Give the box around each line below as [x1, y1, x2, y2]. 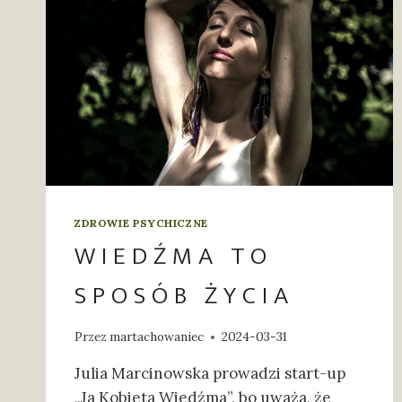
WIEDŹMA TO [74, 234, 273, 277]
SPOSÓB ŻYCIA [74, 274, 294, 317]
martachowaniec [109, 328, 205, 345]
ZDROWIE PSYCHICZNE [74, 215, 208, 230]
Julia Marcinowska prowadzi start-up [74, 363, 345, 384]
